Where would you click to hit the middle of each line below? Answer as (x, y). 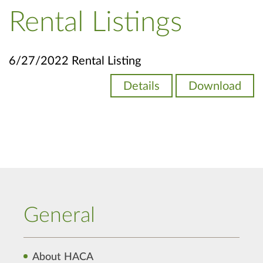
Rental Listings (95, 22)
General (59, 215)
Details (141, 86)
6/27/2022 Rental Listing (75, 61)
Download (215, 86)
